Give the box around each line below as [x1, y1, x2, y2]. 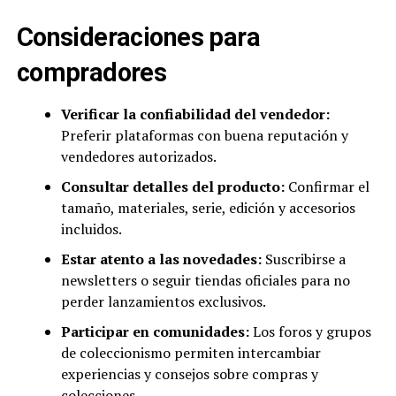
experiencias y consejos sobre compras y [60, 364, 318, 385]
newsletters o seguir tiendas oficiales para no [60, 270, 350, 291]
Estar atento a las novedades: [60, 249, 262, 270]
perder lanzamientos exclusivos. [60, 292, 266, 312]
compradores [16, 57, 167, 88]
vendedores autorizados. [60, 147, 217, 167]
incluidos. [60, 219, 122, 240]
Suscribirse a [261, 249, 346, 270]
